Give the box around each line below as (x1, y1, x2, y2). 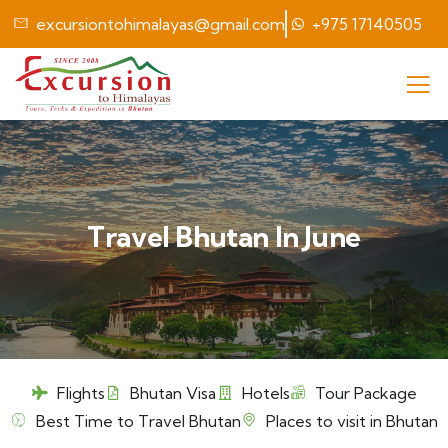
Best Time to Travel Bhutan (35, 411, 241, 431)
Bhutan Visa (130, 383, 216, 403)
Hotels (241, 383, 290, 403)
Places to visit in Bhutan (266, 411, 438, 431)
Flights (56, 383, 105, 403)
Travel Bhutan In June (87, 219, 361, 254)
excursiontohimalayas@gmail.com (35, 14, 285, 34)
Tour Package (315, 383, 417, 403)
